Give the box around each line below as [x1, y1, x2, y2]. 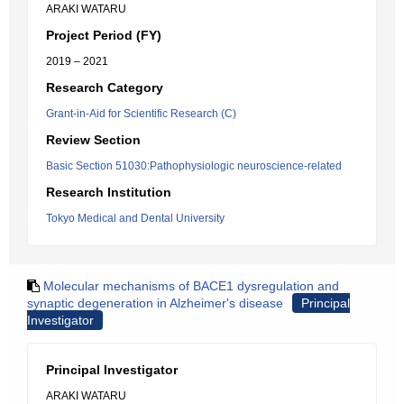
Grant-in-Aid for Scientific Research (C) [46, 107, 236, 120]
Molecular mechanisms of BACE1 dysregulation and [43, 279, 339, 293]
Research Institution [46, 185, 171, 199]
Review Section [46, 133, 141, 147]
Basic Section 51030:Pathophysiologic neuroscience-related [46, 160, 342, 172]
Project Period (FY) [46, 28, 161, 42]
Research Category [46, 80, 163, 95]
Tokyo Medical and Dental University [46, 212, 225, 225]
